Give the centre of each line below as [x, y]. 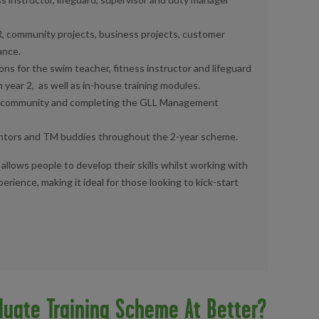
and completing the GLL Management [135, 103]
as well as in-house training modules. [119, 85]
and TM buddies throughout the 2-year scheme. [131, 137]
